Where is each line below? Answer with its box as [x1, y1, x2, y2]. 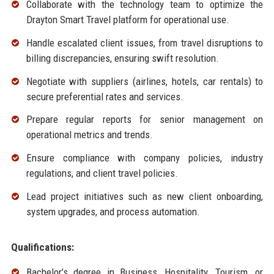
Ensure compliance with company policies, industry [26, 152, 264, 165]
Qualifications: [10, 241, 74, 254]
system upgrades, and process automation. [26, 206, 200, 218]
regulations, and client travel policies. [26, 167, 178, 180]
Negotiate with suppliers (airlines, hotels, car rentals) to [26, 75, 264, 87]
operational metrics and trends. [26, 128, 153, 141]
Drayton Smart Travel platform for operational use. [26, 13, 229, 26]
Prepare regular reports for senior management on [26, 113, 264, 126]
